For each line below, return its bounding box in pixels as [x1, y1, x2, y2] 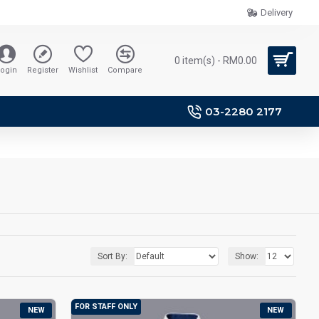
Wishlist [68, 66, 98, 75]
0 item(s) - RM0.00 [174, 54, 257, 66]
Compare [108, 66, 142, 75]
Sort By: [98, 251, 127, 261]
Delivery [261, 7, 293, 18]
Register [27, 66, 58, 75]
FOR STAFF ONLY [75, 302, 138, 311]
